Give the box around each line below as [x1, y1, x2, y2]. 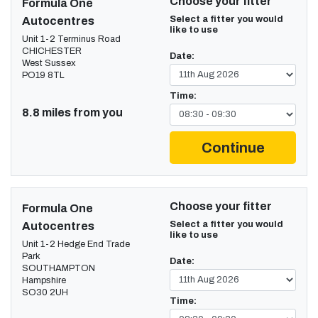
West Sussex [22, 57, 76, 68]
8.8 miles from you [22, 106, 123, 119]
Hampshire [22, 275, 66, 285]
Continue [201, 139, 265, 155]
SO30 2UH [22, 287, 68, 297]
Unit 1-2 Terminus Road [22, 33, 121, 44]
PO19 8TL [22, 70, 65, 80]
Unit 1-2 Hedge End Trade [22, 238, 130, 249]
